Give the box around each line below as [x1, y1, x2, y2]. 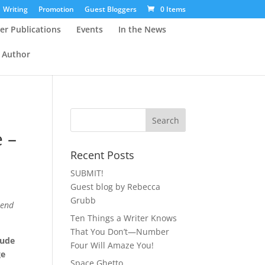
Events [76, 23, 103, 35]
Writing [2, 4, 28, 14]
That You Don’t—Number [70, 226, 170, 237]
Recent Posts [70, 148, 135, 162]
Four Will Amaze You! [70, 240, 154, 251]
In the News [118, 23, 166, 35]
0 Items [160, 4, 186, 14]
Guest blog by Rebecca [70, 181, 161, 192]
